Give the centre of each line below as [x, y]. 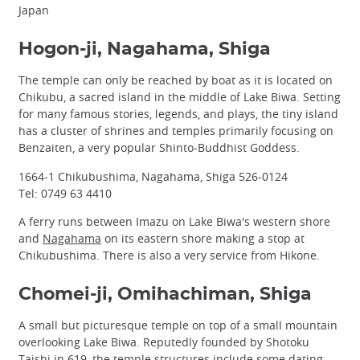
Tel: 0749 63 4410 [65, 193]
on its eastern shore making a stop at [203, 238]
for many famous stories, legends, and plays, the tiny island [178, 114]
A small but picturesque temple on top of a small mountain [178, 325]
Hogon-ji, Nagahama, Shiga [145, 49]
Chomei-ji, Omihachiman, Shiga [165, 294]
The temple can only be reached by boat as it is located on [176, 80]
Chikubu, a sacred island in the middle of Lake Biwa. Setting [180, 97]
